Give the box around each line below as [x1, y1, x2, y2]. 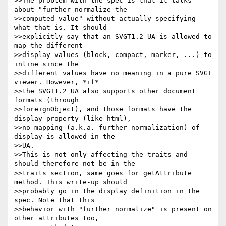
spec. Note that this [14, 196, 95, 204]
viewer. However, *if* [14, 78, 99, 86]
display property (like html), [14, 115, 131, 123]
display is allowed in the [14, 133, 115, 141]
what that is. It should [14, 24, 107, 32]
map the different [14, 42, 83, 50]
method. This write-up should [14, 178, 127, 186]
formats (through [14, 96, 79, 104]
